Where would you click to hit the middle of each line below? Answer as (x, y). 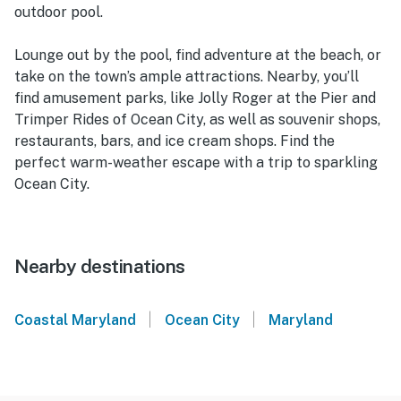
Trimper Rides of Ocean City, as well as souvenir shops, (197, 120)
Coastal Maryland (75, 320)
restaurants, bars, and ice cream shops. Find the (175, 141)
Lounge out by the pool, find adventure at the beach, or (198, 55)
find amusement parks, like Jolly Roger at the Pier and (195, 98)
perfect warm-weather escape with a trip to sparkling (196, 163)
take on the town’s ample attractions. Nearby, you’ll (187, 77)
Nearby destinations (100, 267)
